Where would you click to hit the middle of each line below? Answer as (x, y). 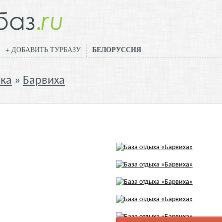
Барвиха (44, 81)
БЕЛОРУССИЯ (117, 49)
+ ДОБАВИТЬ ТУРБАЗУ (43, 49)
